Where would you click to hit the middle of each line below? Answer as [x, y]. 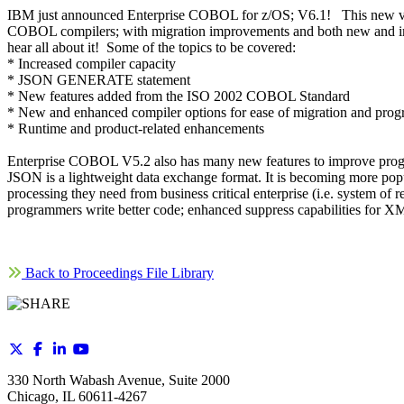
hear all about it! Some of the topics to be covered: [151, 48]
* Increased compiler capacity [92, 64]
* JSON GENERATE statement [99, 80]
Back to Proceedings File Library [118, 273]
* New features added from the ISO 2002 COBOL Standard [179, 96]
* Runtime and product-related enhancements [136, 129]
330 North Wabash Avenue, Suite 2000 [119, 381]
